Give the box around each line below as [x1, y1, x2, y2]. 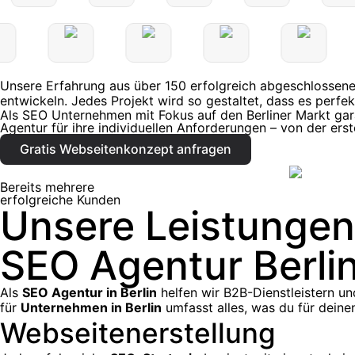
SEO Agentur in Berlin [22, 284, 157, 301]
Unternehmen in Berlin [21, 300, 162, 316]
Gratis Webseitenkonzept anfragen [20, 141, 231, 158]
